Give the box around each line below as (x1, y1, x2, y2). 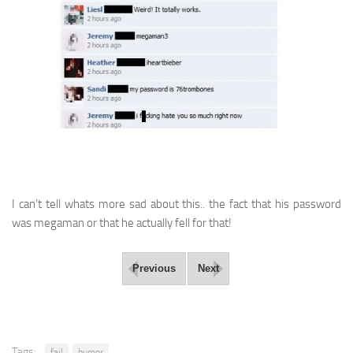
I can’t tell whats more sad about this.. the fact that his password (12, 197, 341, 212)
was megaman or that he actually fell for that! (12, 216, 232, 231)
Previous (132, 262, 176, 275)
